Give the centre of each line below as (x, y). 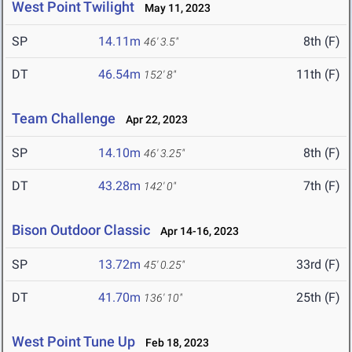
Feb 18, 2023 (174, 343)
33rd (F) (318, 265)
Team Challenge (64, 119)
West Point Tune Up (75, 342)
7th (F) (322, 186)
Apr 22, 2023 (153, 120)
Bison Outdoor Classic (81, 230)
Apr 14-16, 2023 (196, 231)
